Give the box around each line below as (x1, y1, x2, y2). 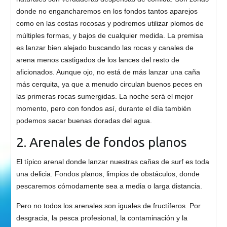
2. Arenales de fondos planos (16, 135, 187, 150)
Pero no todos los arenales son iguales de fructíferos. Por (16, 202, 201, 210)
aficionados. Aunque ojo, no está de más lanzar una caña (16, 68, 200, 77)
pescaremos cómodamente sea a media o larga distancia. (16, 182, 202, 191)
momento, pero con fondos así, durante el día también (16, 104, 191, 113)
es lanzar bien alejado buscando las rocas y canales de (16, 44, 194, 52)
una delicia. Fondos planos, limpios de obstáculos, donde (16, 170, 200, 178)
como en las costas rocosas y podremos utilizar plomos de (16, 19, 204, 28)
